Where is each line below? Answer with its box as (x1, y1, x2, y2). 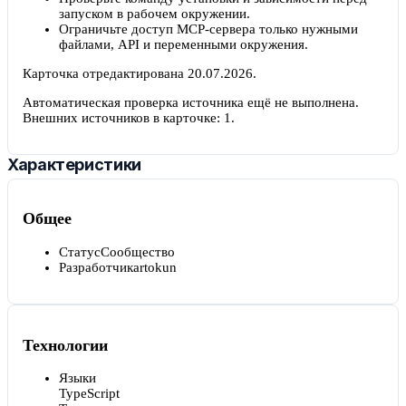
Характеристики (7, 154, 141, 174)
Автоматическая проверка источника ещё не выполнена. (23, 94, 359, 110)
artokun (133, 259, 177, 275)
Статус (59, 244, 101, 259)
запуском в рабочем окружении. (59, 5, 250, 21)
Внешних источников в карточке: (23, 110, 224, 125)
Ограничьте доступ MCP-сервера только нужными (59, 21, 358, 36)
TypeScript (59, 386, 120, 401)
